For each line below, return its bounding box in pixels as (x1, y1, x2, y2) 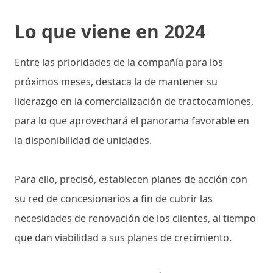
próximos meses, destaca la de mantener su (15, 75, 218, 89)
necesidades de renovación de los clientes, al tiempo (15, 211, 256, 225)
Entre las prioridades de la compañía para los (15, 55, 223, 69)
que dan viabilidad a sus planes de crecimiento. (15, 231, 234, 245)
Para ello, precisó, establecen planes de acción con (15, 172, 247, 186)
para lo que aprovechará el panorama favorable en (15, 114, 249, 128)
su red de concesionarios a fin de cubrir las (15, 192, 213, 206)
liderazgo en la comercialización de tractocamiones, (15, 94, 253, 108)
